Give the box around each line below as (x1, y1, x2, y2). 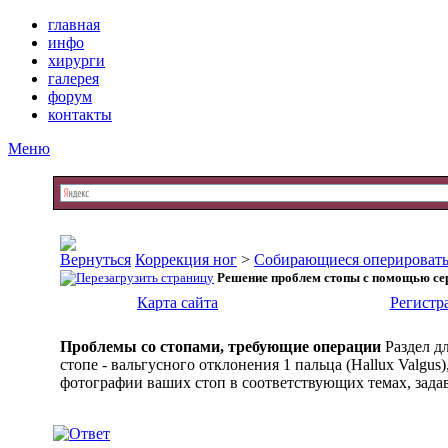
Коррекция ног (135, 251, 237, 268)
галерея (48, 70, 99, 87)
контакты (48, 106, 112, 123)
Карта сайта (137, 294, 218, 311)
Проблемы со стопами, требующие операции (60, 338, 381, 355)
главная (48, 16, 100, 33)
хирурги (48, 52, 105, 69)
